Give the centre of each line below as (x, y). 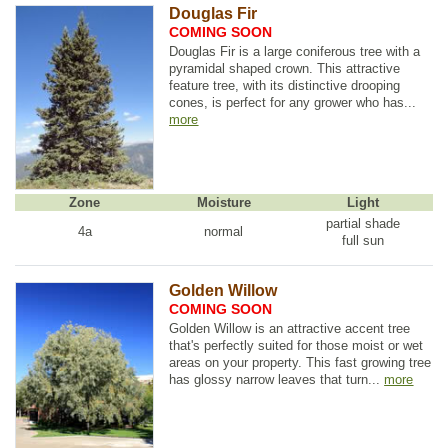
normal (224, 232)
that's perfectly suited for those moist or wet (296, 346)
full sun (363, 240)
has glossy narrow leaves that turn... (277, 380)
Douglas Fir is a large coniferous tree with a (295, 51)
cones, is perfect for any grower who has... (293, 102)
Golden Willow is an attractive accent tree (290, 329)
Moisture (223, 202)
